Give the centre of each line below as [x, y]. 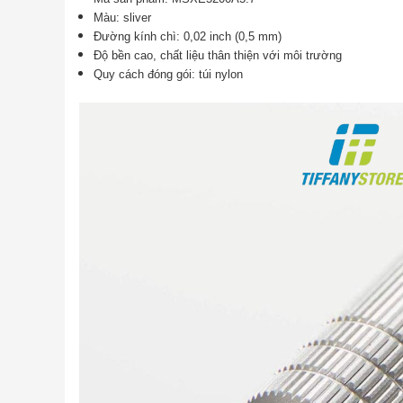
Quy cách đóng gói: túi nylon [169, 75]
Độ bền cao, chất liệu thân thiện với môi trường [218, 56]
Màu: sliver [123, 18]
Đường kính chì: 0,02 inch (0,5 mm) [188, 37]
